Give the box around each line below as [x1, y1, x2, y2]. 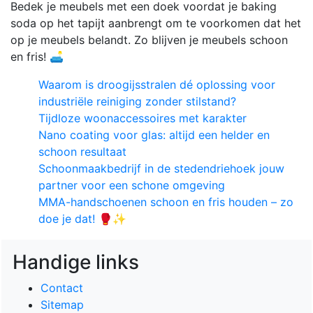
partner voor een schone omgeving [38, 177, 225, 192]
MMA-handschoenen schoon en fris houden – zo [38, 194, 293, 209]
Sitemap [41, 297, 84, 312]
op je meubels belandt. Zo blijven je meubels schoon [10, 32, 288, 47]
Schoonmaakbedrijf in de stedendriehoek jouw [38, 161, 284, 175]
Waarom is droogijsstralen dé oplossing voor [38, 77, 275, 92]
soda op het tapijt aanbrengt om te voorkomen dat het [10, 15, 301, 30]
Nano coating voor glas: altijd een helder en [38, 127, 270, 142]
